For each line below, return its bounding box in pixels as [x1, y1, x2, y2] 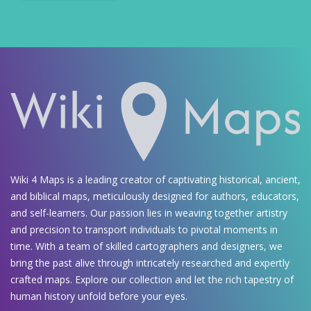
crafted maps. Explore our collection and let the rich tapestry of [10, 273, 294, 287]
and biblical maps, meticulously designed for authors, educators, [10, 190, 299, 203]
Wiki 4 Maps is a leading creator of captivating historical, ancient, [10, 173, 301, 187]
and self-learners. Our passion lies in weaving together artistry [10, 206, 287, 220]
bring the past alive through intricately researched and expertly [10, 256, 289, 270]
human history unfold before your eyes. [10, 289, 187, 303]
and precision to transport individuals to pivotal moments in [10, 223, 278, 237]
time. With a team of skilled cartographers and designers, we [10, 239, 283, 253]
